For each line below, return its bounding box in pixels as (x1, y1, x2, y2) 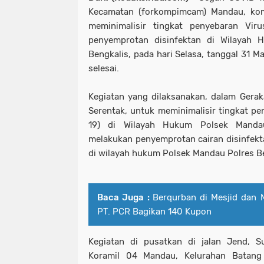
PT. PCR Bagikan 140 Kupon (97, 206, 212, 217)
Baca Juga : (97, 192, 150, 203)
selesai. (88, 63, 119, 74)
